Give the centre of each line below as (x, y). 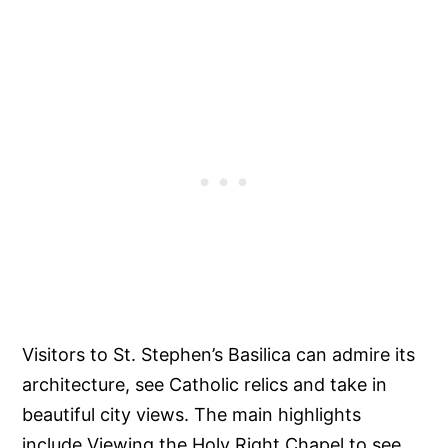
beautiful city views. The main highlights (192, 415)
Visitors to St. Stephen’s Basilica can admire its (219, 355)
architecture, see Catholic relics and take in (205, 385)
